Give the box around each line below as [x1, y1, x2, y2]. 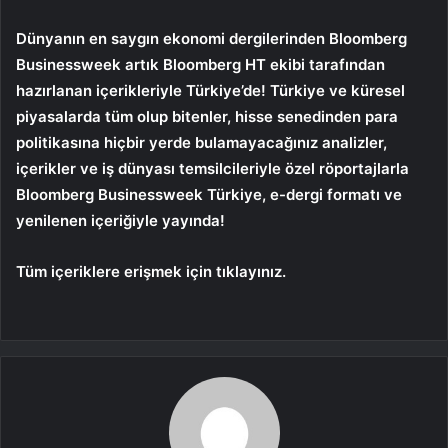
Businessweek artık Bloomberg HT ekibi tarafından [16, 55, 385, 75]
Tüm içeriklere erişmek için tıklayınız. [16, 262, 286, 282]
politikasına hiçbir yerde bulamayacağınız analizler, [16, 133, 387, 153]
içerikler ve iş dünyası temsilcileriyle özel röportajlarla [16, 159, 409, 179]
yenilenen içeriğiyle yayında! [16, 211, 225, 231]
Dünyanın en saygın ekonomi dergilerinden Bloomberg [16, 29, 407, 49]
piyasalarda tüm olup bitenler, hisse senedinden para [16, 107, 398, 127]
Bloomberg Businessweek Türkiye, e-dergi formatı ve [16, 185, 402, 205]
